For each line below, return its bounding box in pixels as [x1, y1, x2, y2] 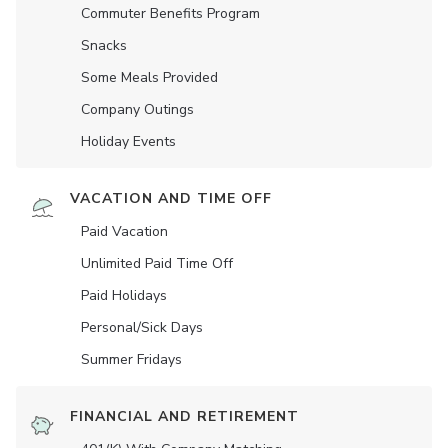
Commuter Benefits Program [81, 4, 260, 23]
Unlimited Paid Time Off [81, 254, 233, 273]
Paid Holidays [81, 286, 167, 305]
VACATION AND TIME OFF [70, 189, 272, 208]
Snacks [81, 36, 127, 55]
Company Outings [81, 100, 194, 119]
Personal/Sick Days [81, 318, 203, 337]
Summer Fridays [81, 350, 182, 369]
